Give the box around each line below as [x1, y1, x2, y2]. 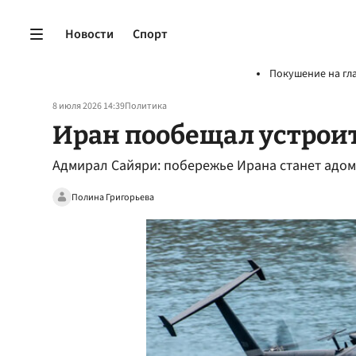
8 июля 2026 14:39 [52, 99, 125, 113]
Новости [65, 25, 114, 43]
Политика [125, 99, 167, 113]
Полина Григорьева [72, 190, 154, 204]
